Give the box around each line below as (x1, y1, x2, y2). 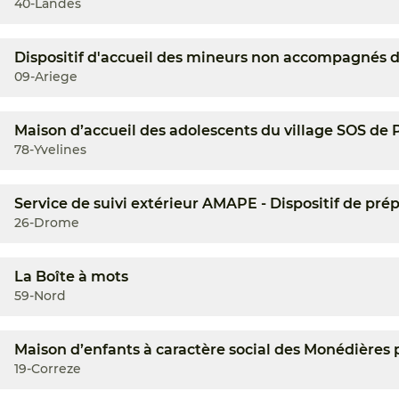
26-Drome (14, 215, 79, 231)
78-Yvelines (14, 142, 86, 158)
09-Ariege (14, 69, 77, 85)
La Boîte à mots (14, 268, 128, 285)
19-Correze (14, 361, 81, 377)
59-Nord (14, 288, 66, 304)
